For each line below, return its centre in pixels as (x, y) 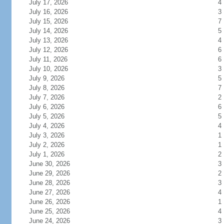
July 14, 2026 (48, 31)
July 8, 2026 (46, 88)
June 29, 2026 (49, 173)
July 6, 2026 (46, 107)
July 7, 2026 (46, 97)
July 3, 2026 (46, 135)
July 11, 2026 (48, 59)
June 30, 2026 (49, 164)
